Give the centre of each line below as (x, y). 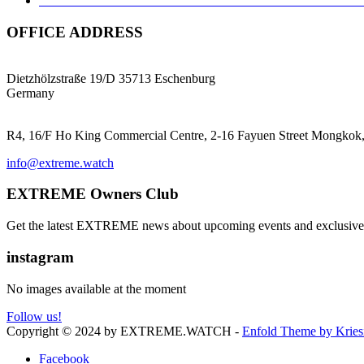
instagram (40, 257)
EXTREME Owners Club (93, 194)
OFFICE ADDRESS (75, 32)
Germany (30, 93)
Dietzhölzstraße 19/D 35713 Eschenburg (111, 78)
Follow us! (34, 316)
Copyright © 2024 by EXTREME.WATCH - (124, 331)
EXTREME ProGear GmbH (80, 63)
